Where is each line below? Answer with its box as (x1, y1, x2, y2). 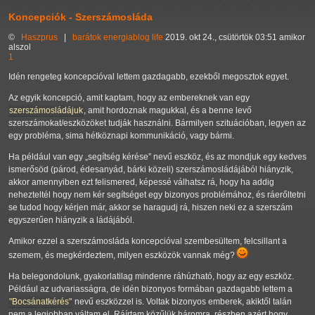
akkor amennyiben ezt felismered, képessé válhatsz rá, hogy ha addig (8, 177, 274, 188)
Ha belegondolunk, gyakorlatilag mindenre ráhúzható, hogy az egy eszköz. (8, 271, 294, 282)
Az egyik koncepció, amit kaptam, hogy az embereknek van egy (8, 93, 250, 103)
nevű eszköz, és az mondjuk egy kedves (151, 152, 307, 162)
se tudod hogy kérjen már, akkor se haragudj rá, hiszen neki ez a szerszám (8, 202, 292, 213)
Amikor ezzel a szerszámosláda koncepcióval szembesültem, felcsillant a (8, 236, 287, 247)
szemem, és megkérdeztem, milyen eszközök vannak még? (8, 250, 237, 261)
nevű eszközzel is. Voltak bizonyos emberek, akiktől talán (72, 297, 292, 307)
